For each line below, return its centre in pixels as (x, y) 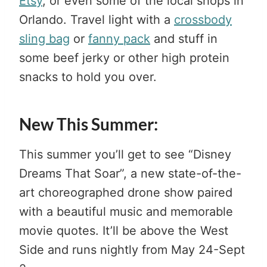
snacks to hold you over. (88, 77)
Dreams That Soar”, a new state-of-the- (130, 173)
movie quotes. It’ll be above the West (124, 230)
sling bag (44, 38)
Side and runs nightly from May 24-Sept (132, 249)
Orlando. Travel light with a (97, 19)
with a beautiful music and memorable (126, 211)
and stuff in (184, 38)
